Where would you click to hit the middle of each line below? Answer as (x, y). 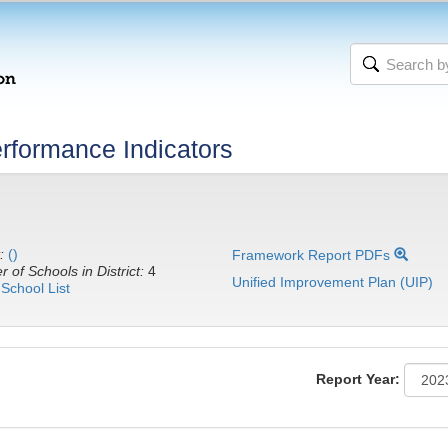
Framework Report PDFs (313, 255)
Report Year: (358, 378)
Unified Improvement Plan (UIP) (333, 282)
